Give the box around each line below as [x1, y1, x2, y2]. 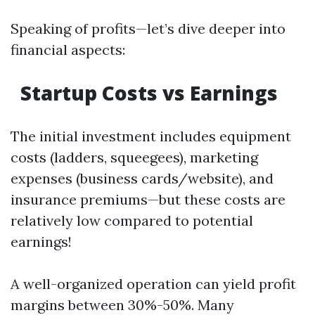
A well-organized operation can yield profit [11, 275, 296, 292]
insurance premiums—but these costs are [11, 191, 285, 208]
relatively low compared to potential [11, 212, 253, 229]
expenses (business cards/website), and [11, 169, 274, 187]
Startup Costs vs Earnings [15, 79, 278, 106]
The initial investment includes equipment [11, 127, 291, 145]
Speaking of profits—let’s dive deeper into [11, 20, 285, 37]
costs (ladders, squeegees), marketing [11, 148, 258, 166]
